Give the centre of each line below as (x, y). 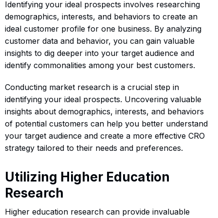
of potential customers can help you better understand (106, 124)
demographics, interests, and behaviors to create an (101, 17)
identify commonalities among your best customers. (100, 65)
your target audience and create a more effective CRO (105, 136)
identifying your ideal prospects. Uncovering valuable (103, 100)
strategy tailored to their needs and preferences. (94, 148)
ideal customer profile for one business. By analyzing (103, 29)
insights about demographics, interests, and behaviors (104, 112)
